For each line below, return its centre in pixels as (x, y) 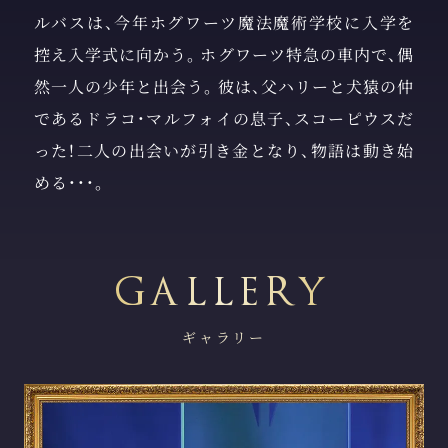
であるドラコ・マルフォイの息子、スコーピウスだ (224, 119)
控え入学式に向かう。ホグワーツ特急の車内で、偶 (224, 55)
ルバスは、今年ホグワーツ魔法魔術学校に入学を (224, 23)
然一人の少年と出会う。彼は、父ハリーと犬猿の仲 (224, 87)
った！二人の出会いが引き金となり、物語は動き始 (224, 151)
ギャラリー (224, 337)
